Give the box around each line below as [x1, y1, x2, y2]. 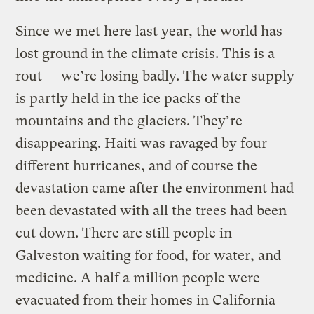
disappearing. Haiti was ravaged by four [15, 135, 268, 151]
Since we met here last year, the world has [15, 22, 283, 39]
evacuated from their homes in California [15, 292, 276, 308]
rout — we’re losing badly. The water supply [15, 67, 295, 84]
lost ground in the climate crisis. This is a [15, 45, 275, 62]
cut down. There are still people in [15, 224, 233, 241]
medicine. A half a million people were [15, 269, 261, 286]
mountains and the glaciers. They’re [15, 112, 243, 129]
